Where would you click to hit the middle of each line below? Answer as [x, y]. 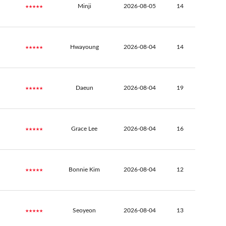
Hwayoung [84, 47]
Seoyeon [84, 211]
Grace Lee [84, 129]
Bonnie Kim [84, 170]
